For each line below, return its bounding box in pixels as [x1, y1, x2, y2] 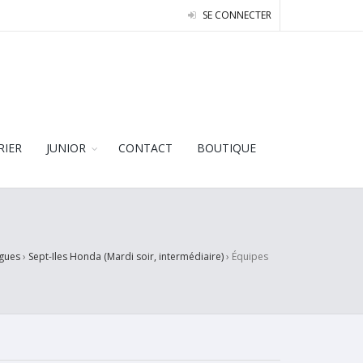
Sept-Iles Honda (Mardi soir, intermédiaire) [28, 250, 224, 263]
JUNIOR [46, 140, 86, 156]
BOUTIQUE [197, 140, 256, 156]
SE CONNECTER [200, 8, 271, 22]
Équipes [232, 250, 268, 263]
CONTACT [118, 140, 173, 156]
